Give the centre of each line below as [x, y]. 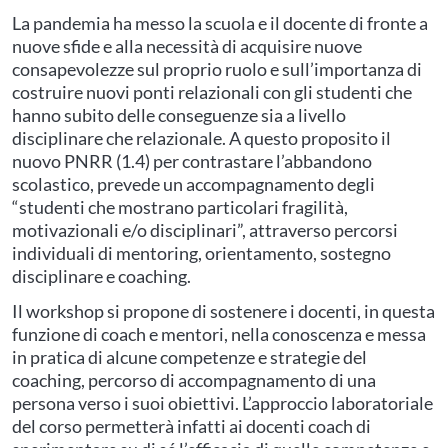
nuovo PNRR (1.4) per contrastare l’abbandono [192, 161]
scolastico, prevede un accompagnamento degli [193, 184]
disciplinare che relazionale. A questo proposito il [201, 138]
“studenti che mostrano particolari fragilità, [180, 207]
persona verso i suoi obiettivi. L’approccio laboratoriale [222, 403]
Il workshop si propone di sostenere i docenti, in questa [223, 311]
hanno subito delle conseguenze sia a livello [179, 115]
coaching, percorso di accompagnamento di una [194, 380]
